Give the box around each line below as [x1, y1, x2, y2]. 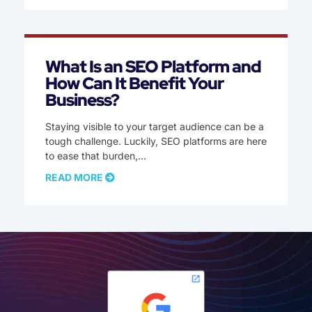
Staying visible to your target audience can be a [45, 120, 264, 133]
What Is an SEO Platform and [45, 56, 261, 78]
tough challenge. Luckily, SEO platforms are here [45, 135, 267, 148]
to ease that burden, [45, 150, 138, 162]
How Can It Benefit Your [45, 72, 224, 95]
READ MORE [45, 171, 105, 184]
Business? [45, 89, 119, 111]
